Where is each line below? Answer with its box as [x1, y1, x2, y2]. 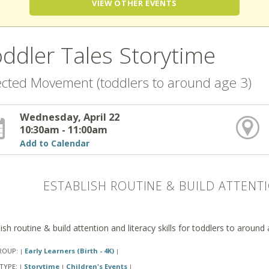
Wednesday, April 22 [20, 110, 120, 124]
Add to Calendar [20, 138, 90, 149]
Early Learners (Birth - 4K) [24, 246, 114, 256]
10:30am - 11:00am [20, 123, 108, 136]
